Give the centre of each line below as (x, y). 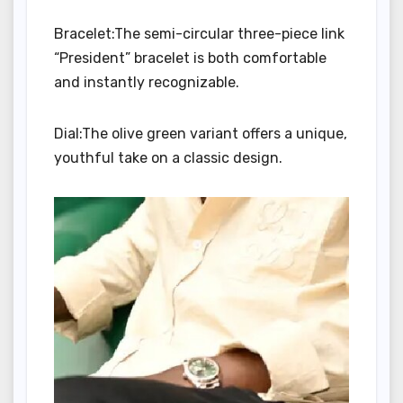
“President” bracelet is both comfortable (190, 58)
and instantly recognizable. (147, 83)
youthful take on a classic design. (168, 158)
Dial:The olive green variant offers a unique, (201, 134)
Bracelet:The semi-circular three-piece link (199, 34)
